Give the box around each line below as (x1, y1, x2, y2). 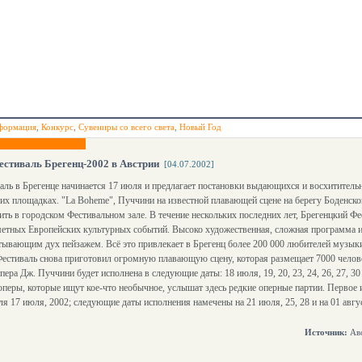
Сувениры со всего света (78, 122, 175, 132)
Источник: (305, 327, 347, 337)
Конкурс (41, 122, 74, 132)
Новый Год (179, 122, 221, 132)
